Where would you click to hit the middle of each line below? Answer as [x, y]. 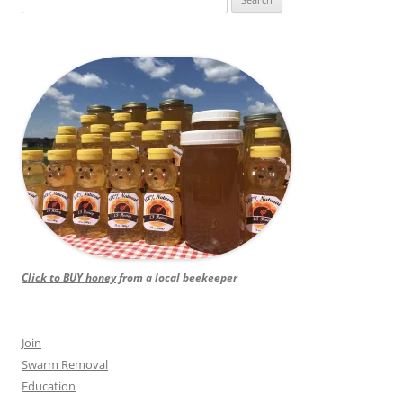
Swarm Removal [65, 365]
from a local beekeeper [177, 278]
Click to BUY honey [69, 278]
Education [49, 386]
